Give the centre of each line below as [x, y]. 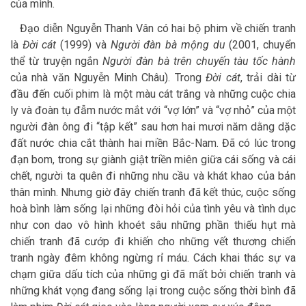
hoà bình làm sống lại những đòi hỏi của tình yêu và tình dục [153, 209]
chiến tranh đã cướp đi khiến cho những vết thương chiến [153, 242]
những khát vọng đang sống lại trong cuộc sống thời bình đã [153, 291]
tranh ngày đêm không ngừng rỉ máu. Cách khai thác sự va [153, 258]
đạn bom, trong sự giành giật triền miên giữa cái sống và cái [153, 160]
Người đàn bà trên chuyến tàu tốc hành [197, 61]
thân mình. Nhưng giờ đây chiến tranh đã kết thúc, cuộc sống [153, 193]
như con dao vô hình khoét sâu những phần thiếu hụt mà [153, 225]
